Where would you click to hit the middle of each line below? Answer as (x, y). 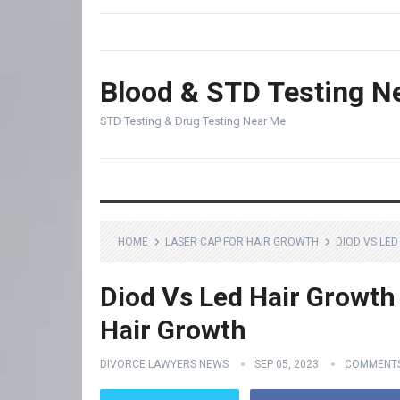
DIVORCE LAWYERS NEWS (164, 364)
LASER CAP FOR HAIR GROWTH (242, 242)
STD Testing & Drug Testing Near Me (193, 121)
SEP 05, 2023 (287, 364)
